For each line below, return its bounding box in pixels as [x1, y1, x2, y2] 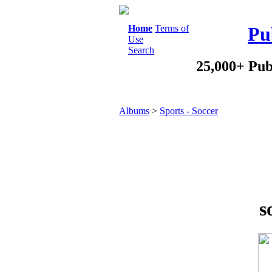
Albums [119, 106, 149, 116]
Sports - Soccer [160, 106, 218, 116]
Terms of [155, 23, 189, 33]
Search [128, 45, 154, 55]
